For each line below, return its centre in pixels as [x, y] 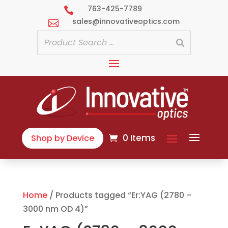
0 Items [139, 138]
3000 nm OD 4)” [55, 209]
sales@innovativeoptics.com [126, 21]
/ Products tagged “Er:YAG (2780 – [119, 195]
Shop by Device [63, 138]
